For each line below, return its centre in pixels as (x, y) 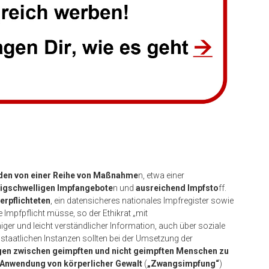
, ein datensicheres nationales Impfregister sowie (142, 200)
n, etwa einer (161, 175)
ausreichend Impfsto (177, 188)
